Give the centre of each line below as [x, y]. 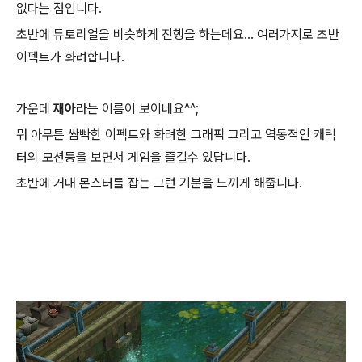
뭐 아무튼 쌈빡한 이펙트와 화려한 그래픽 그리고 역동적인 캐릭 [176, 135]
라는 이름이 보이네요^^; [137, 109]
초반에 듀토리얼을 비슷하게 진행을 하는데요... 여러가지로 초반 [178, 35]
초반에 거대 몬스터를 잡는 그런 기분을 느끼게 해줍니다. [159, 183]
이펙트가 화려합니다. [70, 57]
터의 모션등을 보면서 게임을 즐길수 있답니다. [133, 158]
